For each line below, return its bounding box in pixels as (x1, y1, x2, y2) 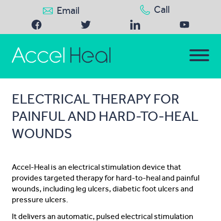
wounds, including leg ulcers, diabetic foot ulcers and (12, 184, 193, 193)
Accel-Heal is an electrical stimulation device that (12, 162, 181, 172)
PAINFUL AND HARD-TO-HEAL (12, 108, 198, 124)
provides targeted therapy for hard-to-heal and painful (12, 173, 199, 183)
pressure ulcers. (12, 195, 68, 204)
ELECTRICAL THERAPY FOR (12, 91, 180, 107)
